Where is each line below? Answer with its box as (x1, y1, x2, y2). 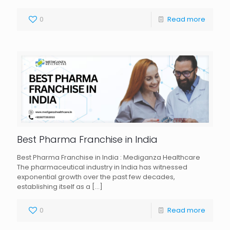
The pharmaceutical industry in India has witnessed (17, 162, 187, 172)
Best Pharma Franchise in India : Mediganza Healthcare (17, 152, 200, 163)
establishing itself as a (17, 182, 90, 192)
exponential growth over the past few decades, (17, 172, 175, 182)
